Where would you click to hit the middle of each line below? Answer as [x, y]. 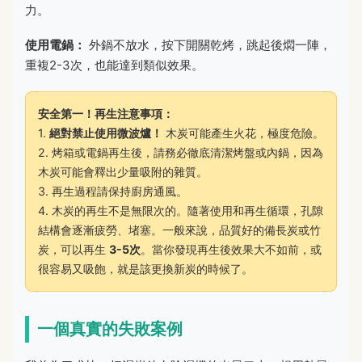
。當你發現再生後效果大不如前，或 [231, 249]
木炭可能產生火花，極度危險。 [243, 133]
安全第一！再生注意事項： [106, 113]
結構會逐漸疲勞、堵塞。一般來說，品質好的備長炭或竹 [179, 229]
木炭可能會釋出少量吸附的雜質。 [123, 171]
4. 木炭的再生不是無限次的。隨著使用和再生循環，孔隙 [181, 210]
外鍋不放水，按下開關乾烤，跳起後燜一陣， [208, 44]
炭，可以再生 [74, 249]
